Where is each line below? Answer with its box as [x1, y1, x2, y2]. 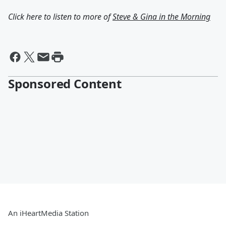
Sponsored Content [8, 75, 122, 92]
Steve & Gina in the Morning [112, 11, 210, 22]
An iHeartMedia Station [8, 208, 89, 218]
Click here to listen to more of [8, 11, 112, 22]
